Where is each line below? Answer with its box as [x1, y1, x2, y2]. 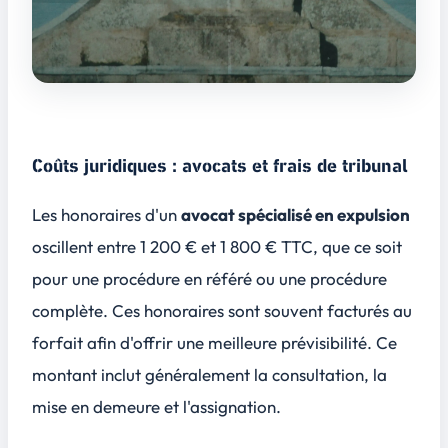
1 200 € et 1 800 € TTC [140, 236, 313, 258]
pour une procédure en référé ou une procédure [32, 268, 387, 290]
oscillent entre [32, 236, 140, 258]
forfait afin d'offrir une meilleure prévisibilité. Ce [32, 332, 397, 354]
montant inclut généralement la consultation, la [32, 364, 387, 386]
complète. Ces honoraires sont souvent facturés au [32, 300, 412, 322]
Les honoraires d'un [32, 204, 181, 226]
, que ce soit [313, 236, 402, 258]
